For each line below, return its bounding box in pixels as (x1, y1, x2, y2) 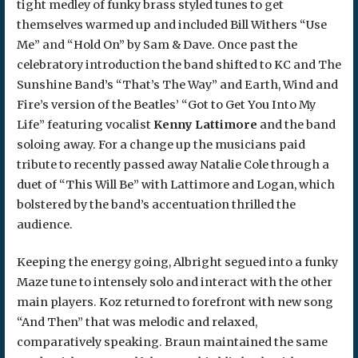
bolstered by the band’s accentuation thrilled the (16, 197, 296, 212)
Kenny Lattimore (150, 117, 257, 132)
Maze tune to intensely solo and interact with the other (16, 274, 332, 289)
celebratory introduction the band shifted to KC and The (16, 57, 341, 72)
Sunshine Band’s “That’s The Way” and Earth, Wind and (16, 77, 338, 92)
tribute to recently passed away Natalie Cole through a (16, 157, 329, 172)
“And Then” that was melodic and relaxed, (16, 314, 257, 329)
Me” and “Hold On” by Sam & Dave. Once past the (16, 37, 297, 52)
